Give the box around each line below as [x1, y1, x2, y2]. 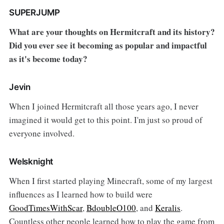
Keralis [154, 202, 180, 214]
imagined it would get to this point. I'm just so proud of [8, 114, 202, 126]
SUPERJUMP [8, 7, 60, 18]
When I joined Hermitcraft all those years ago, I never [8, 100, 198, 112]
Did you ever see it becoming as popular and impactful [8, 39, 207, 52]
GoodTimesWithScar [8, 202, 82, 214]
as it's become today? [8, 52, 90, 65]
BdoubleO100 [86, 202, 136, 214]
